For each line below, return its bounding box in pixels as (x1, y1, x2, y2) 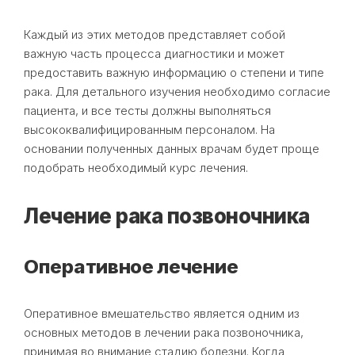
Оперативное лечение (24, 254, 239, 278)
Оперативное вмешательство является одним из (24, 305, 300, 321)
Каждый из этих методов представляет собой (24, 26, 285, 42)
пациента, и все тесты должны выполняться (24, 102, 271, 118)
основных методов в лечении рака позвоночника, (24, 324, 303, 340)
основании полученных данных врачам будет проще (24, 140, 319, 156)
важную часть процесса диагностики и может (24, 45, 284, 61)
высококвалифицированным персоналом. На (24, 121, 275, 137)
